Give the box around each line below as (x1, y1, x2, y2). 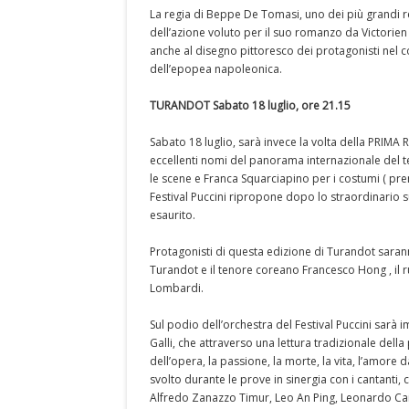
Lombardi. (150, 280, 204, 296)
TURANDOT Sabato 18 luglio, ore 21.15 (150, 98, 351, 113)
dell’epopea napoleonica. (150, 61, 282, 77)
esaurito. (150, 207, 195, 223)
